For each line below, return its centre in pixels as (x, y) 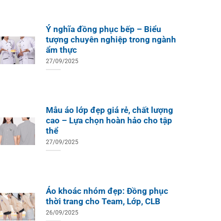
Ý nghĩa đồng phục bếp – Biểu (103, 29)
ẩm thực (61, 50)
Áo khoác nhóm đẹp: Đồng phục (107, 191)
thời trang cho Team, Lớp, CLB (103, 201)
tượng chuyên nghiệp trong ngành (111, 39)
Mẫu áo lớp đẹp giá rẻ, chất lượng (109, 110)
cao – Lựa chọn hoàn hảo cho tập (109, 120)
